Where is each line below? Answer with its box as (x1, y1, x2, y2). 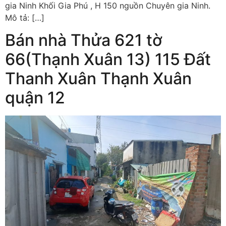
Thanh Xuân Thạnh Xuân (5, 69, 192, 89)
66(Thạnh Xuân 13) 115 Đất (5, 49, 211, 70)
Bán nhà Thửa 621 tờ (5, 30, 162, 50)
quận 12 (5, 88, 65, 108)
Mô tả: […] (5, 12, 44, 23)
